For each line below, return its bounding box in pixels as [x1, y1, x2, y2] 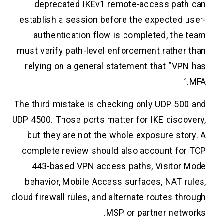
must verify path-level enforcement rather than [16, 45, 206, 56]
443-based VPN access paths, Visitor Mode [31, 161, 206, 171]
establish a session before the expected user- [19, 14, 206, 25]
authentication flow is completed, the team [33, 30, 206, 40]
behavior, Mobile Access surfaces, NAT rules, [25, 176, 206, 187]
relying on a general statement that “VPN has [25, 61, 206, 71]
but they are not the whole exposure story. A [27, 130, 206, 140]
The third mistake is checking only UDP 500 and [14, 99, 206, 109]
